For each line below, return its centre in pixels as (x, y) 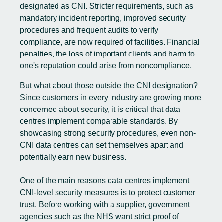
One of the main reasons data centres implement (105, 181)
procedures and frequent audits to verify (89, 30)
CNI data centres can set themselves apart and (102, 145)
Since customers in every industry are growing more (111, 97)
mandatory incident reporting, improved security (103, 18)
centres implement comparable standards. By (99, 121)
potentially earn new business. (73, 157)
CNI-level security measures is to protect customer (108, 193)
